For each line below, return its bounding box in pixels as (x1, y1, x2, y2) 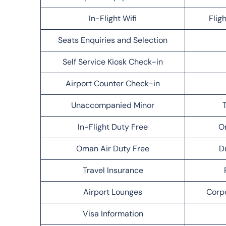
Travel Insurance (82, 164, 143, 176)
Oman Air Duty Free (76, 143, 149, 154)
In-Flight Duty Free (78, 121, 148, 132)
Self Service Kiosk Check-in (63, 56, 163, 67)
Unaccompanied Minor (71, 99, 154, 110)
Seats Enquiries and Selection (58, 34, 167, 45)
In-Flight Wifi (89, 13, 137, 24)
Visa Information (82, 208, 143, 219)
